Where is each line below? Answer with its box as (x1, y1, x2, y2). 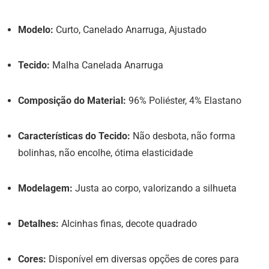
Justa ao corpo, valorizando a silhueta (73, 183, 237, 194)
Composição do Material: (18, 95, 126, 106)
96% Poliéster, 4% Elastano (126, 95, 241, 106)
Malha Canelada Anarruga (50, 59, 163, 71)
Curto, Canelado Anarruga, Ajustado (53, 24, 207, 35)
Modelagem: (18, 183, 73, 194)
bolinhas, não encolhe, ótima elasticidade (18, 147, 193, 159)
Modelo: (18, 24, 53, 35)
